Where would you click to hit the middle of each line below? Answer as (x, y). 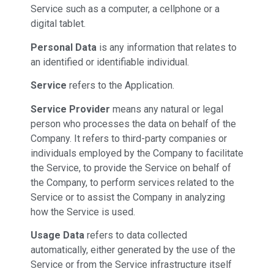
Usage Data (57, 235)
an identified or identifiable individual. (110, 62)
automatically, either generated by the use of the (133, 250)
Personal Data (64, 47)
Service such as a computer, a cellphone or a (125, 9)
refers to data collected (136, 235)
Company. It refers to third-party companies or (129, 138)
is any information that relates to (167, 47)
